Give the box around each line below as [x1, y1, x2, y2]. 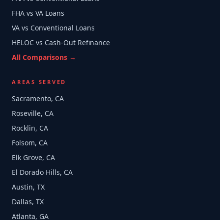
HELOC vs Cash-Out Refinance [12, 38, 110, 47]
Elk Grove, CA [12, 153, 55, 162]
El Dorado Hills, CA [12, 167, 73, 177]
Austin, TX [12, 182, 45, 192]
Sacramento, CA [12, 94, 64, 103]
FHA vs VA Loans [12, 8, 64, 18]
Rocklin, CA [12, 123, 48, 133]
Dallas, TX [12, 197, 44, 206]
